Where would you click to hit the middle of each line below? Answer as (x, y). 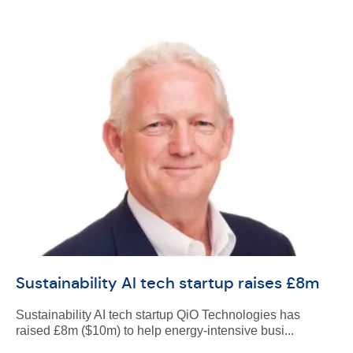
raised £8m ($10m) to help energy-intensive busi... (154, 331)
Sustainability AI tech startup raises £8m (167, 283)
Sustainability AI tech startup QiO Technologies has (158, 315)
